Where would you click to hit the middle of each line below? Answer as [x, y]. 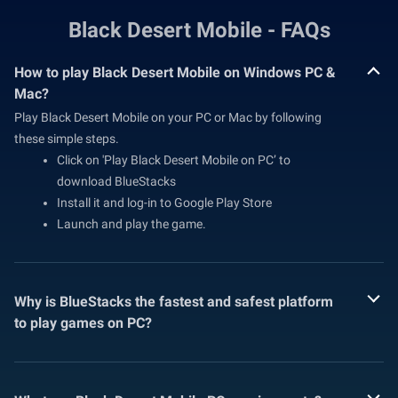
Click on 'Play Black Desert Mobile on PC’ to [174, 160]
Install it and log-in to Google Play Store [164, 203]
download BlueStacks [116, 182]
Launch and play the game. [131, 224]
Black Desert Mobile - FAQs [199, 31]
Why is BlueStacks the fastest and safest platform [174, 302]
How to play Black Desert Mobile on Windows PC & [175, 73]
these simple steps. [67, 139]
